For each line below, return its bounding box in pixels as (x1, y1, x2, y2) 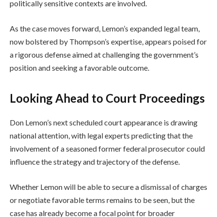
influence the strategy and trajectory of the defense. (10, 157, 180, 167)
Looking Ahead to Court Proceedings (10, 91, 205, 106)
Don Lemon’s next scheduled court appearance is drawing (10, 118, 198, 127)
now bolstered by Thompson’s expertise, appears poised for (10, 36, 207, 46)
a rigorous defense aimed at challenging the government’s (10, 49, 199, 59)
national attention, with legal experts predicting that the (10, 131, 193, 140)
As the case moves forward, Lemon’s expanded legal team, (10, 23, 200, 33)
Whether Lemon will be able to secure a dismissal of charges (10, 182, 207, 191)
